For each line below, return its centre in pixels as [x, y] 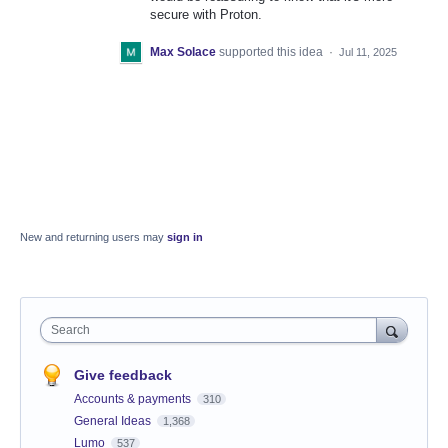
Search [70, 330]
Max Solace [183, 52]
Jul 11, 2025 [368, 52]
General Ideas [114, 421]
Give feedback [123, 375]
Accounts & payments [134, 399]
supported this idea [272, 52]
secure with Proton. [206, 14]
